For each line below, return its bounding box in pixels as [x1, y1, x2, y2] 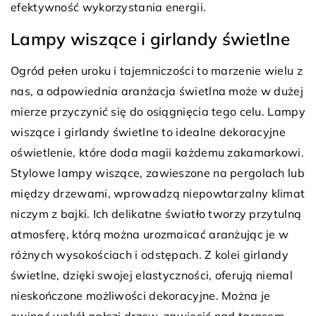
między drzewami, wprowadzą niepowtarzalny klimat [11, 186, 305, 201]
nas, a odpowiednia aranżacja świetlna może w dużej [11, 84, 303, 99]
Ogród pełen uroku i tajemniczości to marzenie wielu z [11, 63, 303, 78]
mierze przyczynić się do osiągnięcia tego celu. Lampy [11, 104, 305, 119]
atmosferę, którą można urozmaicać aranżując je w [11, 227, 289, 242]
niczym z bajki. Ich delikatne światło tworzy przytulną [11, 207, 302, 221]
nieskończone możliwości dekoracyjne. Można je [11, 288, 271, 303]
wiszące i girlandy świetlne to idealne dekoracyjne [11, 125, 286, 140]
